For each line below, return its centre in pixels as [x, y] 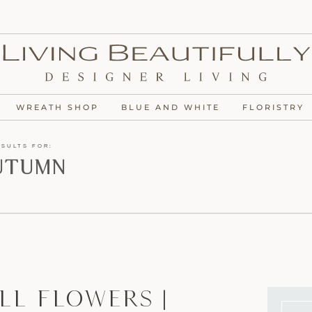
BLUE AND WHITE [171, 107]
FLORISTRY [273, 107]
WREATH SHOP [57, 107]
